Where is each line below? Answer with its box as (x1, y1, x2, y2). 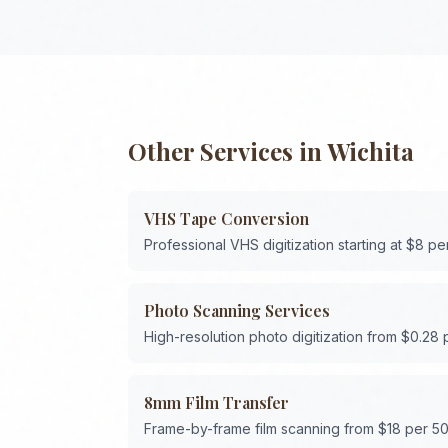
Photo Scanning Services (144, 300, 330, 321)
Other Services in (128, 135, 327, 167)
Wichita (327, 135, 414, 167)
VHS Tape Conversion (144, 208, 309, 229)
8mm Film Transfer (144, 392, 289, 413)
